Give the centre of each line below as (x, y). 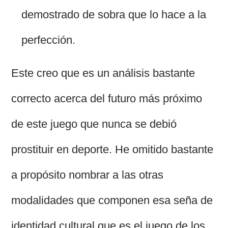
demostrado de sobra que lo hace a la (114, 15)
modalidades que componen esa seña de (112, 201)
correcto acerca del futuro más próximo (107, 99)
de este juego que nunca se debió (94, 124)
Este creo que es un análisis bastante (103, 73)
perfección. (49, 40)
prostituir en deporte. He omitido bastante (112, 150)
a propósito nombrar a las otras (88, 175)
